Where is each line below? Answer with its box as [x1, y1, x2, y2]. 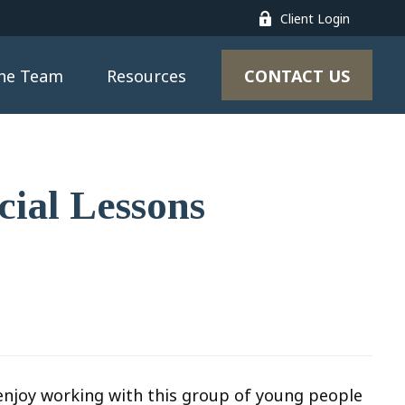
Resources [106, 65, 186, 88]
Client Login [279, 9, 350, 27]
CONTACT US [243, 65, 350, 88]
